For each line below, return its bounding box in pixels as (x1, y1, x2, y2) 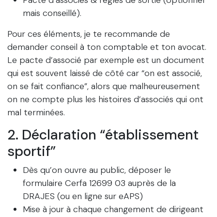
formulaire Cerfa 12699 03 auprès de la (23, 177, 176, 189)
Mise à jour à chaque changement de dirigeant (23, 203, 203, 216)
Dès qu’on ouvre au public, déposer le (23, 164, 171, 176)
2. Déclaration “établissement (7, 126, 199, 144)
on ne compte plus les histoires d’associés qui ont (7, 93, 203, 106)
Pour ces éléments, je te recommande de (7, 28, 170, 40)
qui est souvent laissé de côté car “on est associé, (7, 67, 202, 79)
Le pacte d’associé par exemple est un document (7, 54, 204, 66)
